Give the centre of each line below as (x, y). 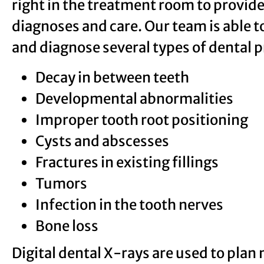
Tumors (61, 183)
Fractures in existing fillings (127, 162)
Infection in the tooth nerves (129, 204)
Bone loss (67, 226)
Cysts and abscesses (102, 141)
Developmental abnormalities (134, 98)
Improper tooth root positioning (142, 120)
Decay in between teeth (112, 77)
